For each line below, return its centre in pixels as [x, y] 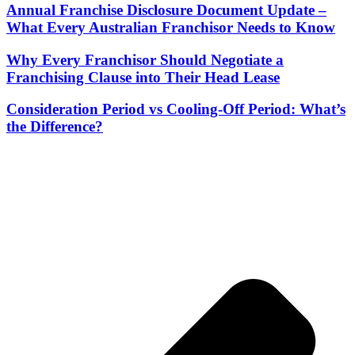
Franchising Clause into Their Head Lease [143, 77]
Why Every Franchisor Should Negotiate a [145, 59]
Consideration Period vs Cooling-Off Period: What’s [176, 109]
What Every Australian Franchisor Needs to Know [171, 27]
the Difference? [55, 127]
